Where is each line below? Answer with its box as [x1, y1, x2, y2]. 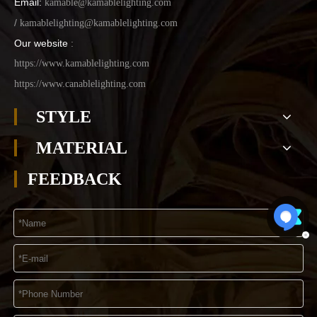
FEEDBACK [28, 170, 122, 189]
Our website [14, 38, 68, 50]
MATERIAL [36, 139, 127, 158]
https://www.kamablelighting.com [14, 58, 149, 69]
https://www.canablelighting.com [14, 79, 146, 90]
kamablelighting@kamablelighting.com [20, 18, 178, 29]
